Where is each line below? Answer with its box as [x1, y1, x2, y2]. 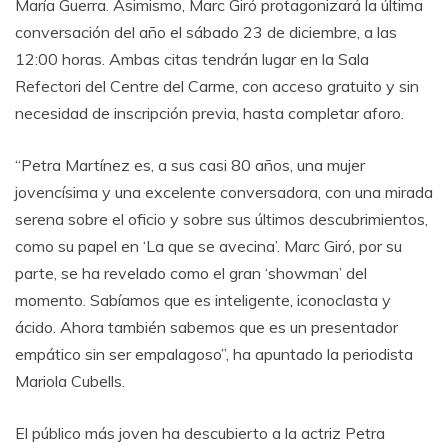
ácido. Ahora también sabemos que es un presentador [15, 317, 398, 337]
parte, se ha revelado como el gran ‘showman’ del [15, 263, 367, 283]
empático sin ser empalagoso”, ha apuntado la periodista [15, 344, 413, 364]
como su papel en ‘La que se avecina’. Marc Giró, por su [15, 236, 402, 256]
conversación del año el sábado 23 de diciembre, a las [15, 22, 397, 42]
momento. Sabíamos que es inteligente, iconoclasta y [15, 290, 391, 310]
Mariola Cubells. [15, 371, 125, 391]
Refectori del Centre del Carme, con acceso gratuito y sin [15, 76, 419, 96]
